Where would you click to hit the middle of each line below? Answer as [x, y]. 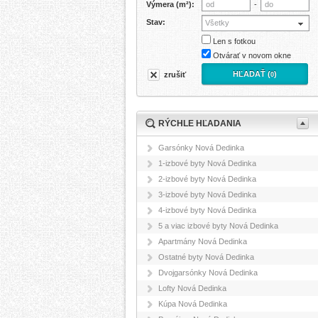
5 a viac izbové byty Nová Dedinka [218, 226]
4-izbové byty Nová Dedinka [207, 210]
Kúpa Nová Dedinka [193, 304]
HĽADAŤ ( [252, 74]
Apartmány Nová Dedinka [203, 241]
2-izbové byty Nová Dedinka [207, 179]
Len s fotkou [234, 41]
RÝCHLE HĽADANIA [200, 124]
